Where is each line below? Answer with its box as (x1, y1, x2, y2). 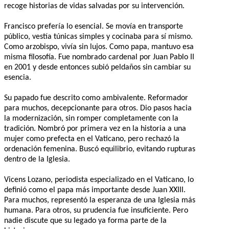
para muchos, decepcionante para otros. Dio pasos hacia (4, 104, 192, 112)
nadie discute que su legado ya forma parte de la (4, 216, 167, 225)
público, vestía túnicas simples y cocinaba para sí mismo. (4, 32, 193, 41)
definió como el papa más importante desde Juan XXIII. (4, 186, 186, 194)
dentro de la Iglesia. (4, 155, 70, 164)
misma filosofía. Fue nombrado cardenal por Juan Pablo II (4, 53, 194, 61)
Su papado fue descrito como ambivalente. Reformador (4, 94, 188, 102)
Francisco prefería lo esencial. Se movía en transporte (4, 22, 183, 31)
